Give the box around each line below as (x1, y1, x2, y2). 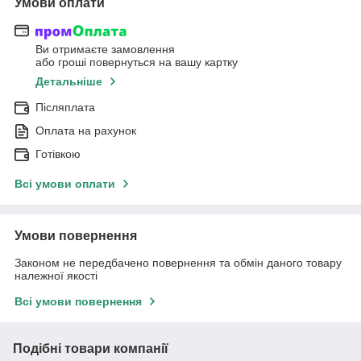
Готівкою (35, 147, 81, 161)
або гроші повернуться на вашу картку (35, 56, 238, 69)
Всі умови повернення (15, 295, 142, 309)
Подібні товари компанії (13, 342, 168, 356)
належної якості (15, 269, 98, 283)
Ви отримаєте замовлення (35, 43, 175, 56)
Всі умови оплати (15, 177, 115, 191)
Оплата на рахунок (35, 124, 136, 138)
